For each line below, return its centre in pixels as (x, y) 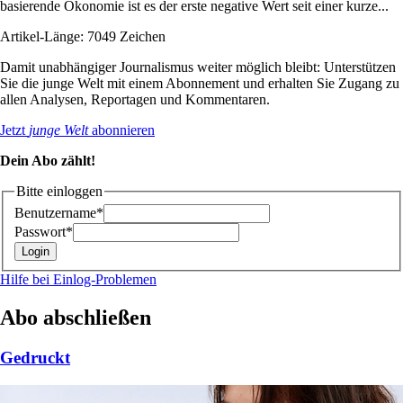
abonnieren (121, 130)
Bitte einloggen (59, 191)
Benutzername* (59, 213)
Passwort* (44, 232)
